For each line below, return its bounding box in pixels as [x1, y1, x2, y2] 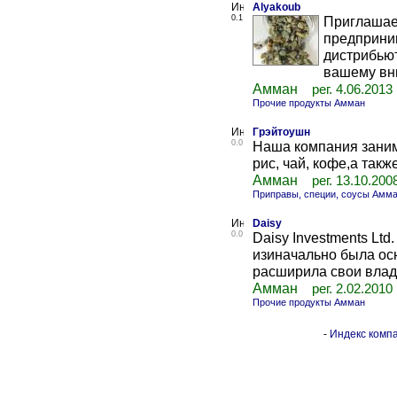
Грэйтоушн [253, 126, 310, 138]
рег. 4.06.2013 [312, 82, 393, 97]
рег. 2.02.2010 [312, 282, 393, 296]
